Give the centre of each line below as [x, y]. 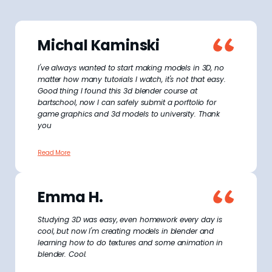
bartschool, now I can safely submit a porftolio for [127, 102]
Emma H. [70, 197]
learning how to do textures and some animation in [131, 242]
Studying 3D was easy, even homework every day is [130, 219]
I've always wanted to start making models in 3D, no [131, 67]
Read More [54, 152]
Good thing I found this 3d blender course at [117, 90]
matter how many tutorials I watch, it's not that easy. [132, 79]
